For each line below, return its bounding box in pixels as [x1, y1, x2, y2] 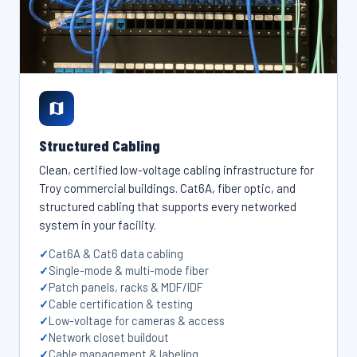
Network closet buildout [49, 330, 169, 344]
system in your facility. [39, 218, 156, 232]
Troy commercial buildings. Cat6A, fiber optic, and [39, 181, 296, 195]
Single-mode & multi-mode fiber [49, 263, 209, 277]
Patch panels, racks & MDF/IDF [49, 280, 203, 294]
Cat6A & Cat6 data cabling [49, 246, 183, 261]
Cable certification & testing [49, 296, 193, 311]
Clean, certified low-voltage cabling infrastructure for [39, 163, 314, 177]
